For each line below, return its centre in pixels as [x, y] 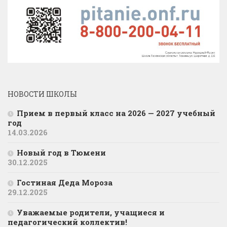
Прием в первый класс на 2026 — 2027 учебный [116, 113]
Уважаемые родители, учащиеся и [91, 213]
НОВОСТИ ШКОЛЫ [42, 94]
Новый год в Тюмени [61, 153]
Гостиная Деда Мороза [65, 183]
